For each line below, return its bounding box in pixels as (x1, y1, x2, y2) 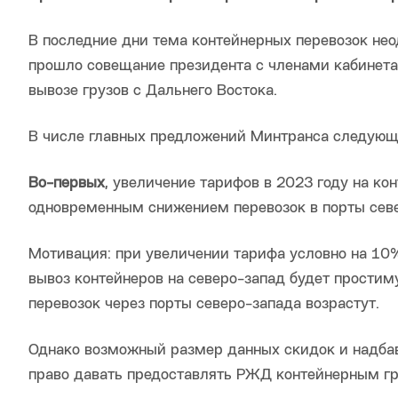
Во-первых (28, 176, 105, 192)
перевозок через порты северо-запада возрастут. (28, 297, 379, 313)
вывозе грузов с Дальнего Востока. (28, 84, 277, 99)
